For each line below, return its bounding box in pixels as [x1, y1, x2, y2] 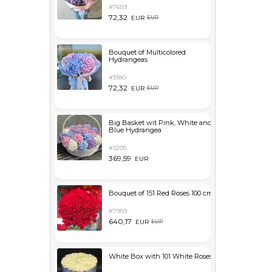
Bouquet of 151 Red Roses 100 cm [108, 189, 213, 197]
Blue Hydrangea [108, 126, 161, 134]
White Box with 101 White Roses [108, 252, 212, 260]
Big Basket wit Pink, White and [108, 118, 212, 127]
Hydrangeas [108, 55, 148, 64]
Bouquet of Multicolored [108, 48, 186, 56]
